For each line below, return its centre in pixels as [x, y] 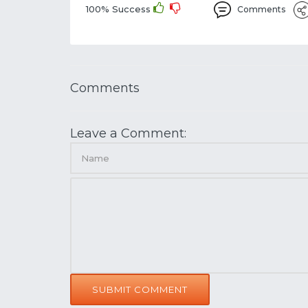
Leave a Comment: [128, 133]
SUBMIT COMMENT [140, 289]
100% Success [120, 9]
